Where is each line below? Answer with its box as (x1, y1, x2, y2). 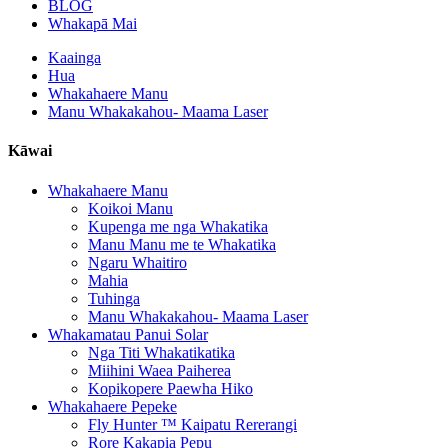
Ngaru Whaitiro (88, 253, 187, 271)
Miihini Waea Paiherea (88, 361, 231, 379)
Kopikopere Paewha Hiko (88, 379, 253, 397)
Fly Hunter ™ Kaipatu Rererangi (88, 415, 297, 433)
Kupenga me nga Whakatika (88, 217, 268, 235)
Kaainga (48, 49, 101, 66)
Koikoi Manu (88, 199, 173, 217)
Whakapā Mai (48, 15, 137, 32)
